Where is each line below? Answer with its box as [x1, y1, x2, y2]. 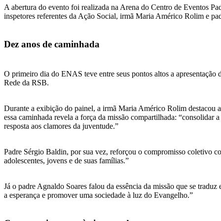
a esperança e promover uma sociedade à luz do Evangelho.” [4, 191, 193, 200]
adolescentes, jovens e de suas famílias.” [4, 156, 129, 165]
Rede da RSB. [4, 78, 49, 87]
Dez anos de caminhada [4, 38, 100, 49]
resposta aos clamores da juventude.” [4, 122, 118, 131]
